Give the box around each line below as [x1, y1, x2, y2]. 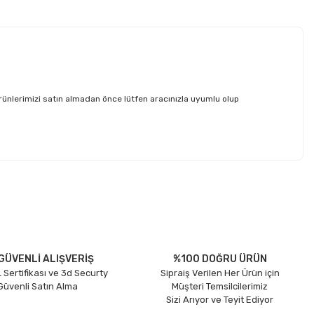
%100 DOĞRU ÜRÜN [172, 252, 267, 265]
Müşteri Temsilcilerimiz [172, 280, 268, 292]
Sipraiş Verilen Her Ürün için [160, 267, 280, 278]
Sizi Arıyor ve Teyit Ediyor [166, 294, 274, 305]
